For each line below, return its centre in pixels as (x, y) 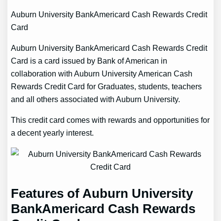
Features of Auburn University (102, 193)
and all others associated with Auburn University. (96, 99)
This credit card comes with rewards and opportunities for (110, 120)
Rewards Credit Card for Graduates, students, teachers (107, 87)
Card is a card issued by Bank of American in (89, 61)
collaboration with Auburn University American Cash (102, 74)
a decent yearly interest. (53, 133)
